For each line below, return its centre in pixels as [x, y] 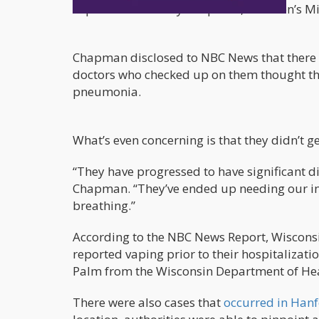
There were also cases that [148, 303]
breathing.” [104, 206]
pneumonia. [107, 92]
